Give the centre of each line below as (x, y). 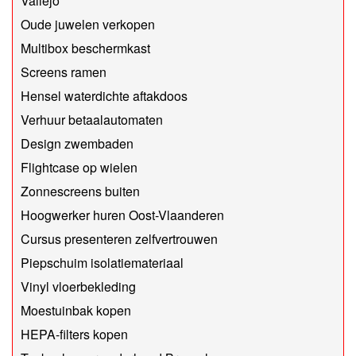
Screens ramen (64, 72)
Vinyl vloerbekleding (78, 287)
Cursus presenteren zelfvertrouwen (119, 239)
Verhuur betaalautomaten (92, 120)
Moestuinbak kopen (76, 311)
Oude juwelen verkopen (88, 25)
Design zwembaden (77, 144)
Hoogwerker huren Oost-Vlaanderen (122, 215)
